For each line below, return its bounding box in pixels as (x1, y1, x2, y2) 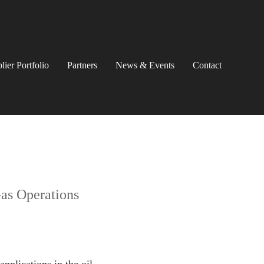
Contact (193, 60, 222, 71)
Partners (67, 60, 98, 71)
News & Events (115, 60, 175, 71)
